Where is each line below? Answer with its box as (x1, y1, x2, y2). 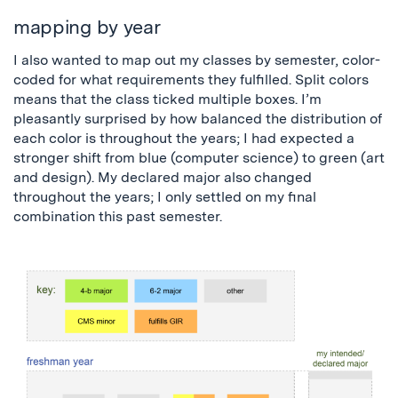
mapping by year (13, 15, 161, 39)
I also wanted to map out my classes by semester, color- (13, 52, 380, 69)
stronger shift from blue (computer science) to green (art (13, 149, 385, 167)
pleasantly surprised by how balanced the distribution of (13, 110, 382, 128)
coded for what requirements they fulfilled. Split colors (13, 71, 369, 89)
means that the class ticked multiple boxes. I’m (13, 91, 322, 108)
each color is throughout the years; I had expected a (13, 130, 354, 147)
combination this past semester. (13, 208, 222, 226)
